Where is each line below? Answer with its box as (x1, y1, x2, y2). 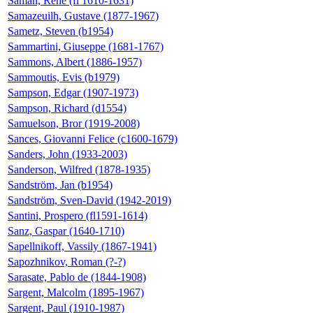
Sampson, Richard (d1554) (8, 101, 126, 114)
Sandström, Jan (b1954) (8, 178, 112, 191)
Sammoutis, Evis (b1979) (8, 71, 119, 83)
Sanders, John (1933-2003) (8, 147, 127, 160)
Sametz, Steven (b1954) (8, 24, 113, 37)
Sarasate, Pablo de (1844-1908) (8, 270, 146, 283)
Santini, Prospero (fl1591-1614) (8, 209, 147, 221)
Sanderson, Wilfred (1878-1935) (8, 163, 150, 175)
